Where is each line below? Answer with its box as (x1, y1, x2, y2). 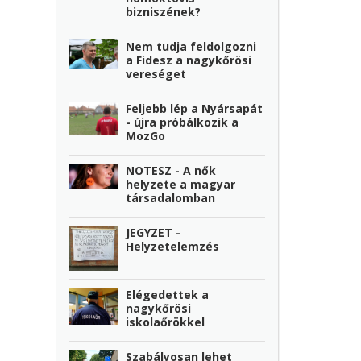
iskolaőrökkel (126, 314, 205, 330)
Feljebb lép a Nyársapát (126, 101, 263, 117)
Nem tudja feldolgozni (126, 39, 257, 55)
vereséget (126, 66, 187, 82)
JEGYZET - (126, 225, 181, 241)
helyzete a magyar (126, 176, 236, 193)
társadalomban (126, 190, 216, 206)
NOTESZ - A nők (126, 163, 217, 179)
